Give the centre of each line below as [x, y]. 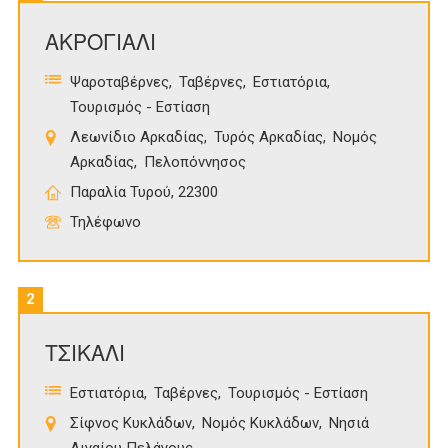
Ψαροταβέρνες [119, 82]
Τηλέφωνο [105, 222]
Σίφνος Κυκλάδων [131, 423]
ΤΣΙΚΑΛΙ [85, 352]
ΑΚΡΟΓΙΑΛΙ [100, 41]
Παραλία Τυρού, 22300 [144, 192]
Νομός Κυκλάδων [260, 423]
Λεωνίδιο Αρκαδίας [137, 137]
